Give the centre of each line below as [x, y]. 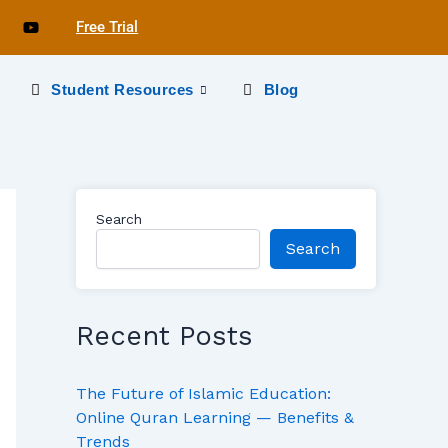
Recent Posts [164, 336]
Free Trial [107, 27]
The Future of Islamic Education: [203, 394]
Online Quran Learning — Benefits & [215, 418]
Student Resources [122, 89]
